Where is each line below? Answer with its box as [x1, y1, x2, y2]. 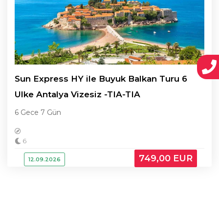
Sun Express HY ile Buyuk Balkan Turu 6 [15, 74, 187, 84]
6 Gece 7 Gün [15, 108, 61, 117]
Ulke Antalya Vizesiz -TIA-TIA [15, 89, 140, 99]
